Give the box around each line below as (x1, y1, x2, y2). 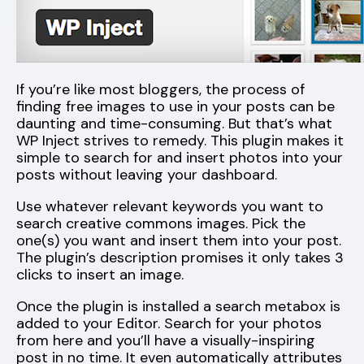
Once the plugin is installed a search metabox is (16, 296, 340, 316)
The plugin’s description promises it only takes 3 (16, 247, 344, 267)
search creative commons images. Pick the (16, 213, 305, 233)
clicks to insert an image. (16, 264, 184, 284)
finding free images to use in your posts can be (16, 96, 335, 116)
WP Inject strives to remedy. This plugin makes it (16, 130, 344, 150)
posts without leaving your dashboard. (16, 164, 277, 184)
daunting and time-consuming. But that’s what (16, 113, 332, 133)
